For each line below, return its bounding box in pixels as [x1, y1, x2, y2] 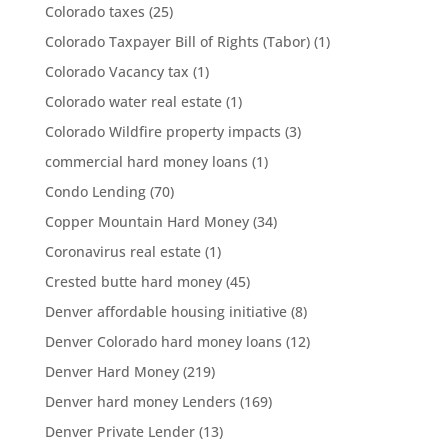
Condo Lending [44, 182, 146, 201]
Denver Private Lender [44, 422, 195, 441]
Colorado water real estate [44, 92, 222, 111]
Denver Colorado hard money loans [44, 332, 282, 351]
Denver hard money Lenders [44, 392, 236, 411]
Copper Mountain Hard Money [44, 212, 249, 231]
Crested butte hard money [44, 272, 222, 291]
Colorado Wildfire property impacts [44, 122, 281, 141]
